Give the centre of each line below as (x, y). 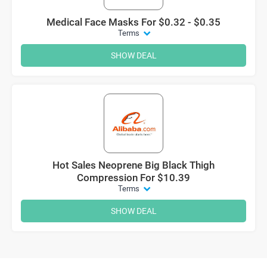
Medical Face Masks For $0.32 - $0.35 (133, 22)
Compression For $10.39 (133, 177)
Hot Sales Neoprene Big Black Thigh (133, 165)
